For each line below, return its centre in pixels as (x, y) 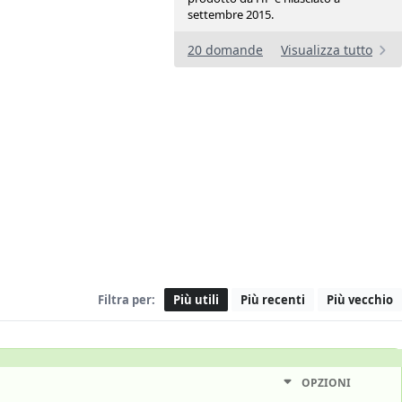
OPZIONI (326, 383)
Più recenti (273, 299)
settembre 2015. (231, 15)
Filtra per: (127, 299)
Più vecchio (360, 299)
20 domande (225, 50)
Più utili (196, 299)
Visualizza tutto (327, 50)
